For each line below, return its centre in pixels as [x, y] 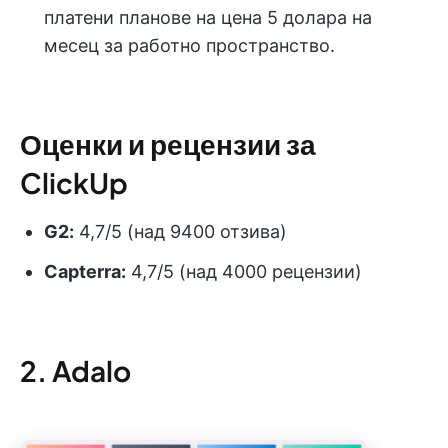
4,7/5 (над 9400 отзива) [180, 232]
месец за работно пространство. [189, 46]
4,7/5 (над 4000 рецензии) [244, 272]
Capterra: [85, 272]
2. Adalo [75, 371]
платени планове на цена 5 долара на [208, 18]
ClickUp [74, 183]
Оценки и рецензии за [168, 144]
